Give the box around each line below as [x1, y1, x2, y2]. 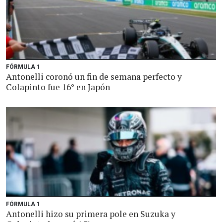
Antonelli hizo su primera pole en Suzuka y [6, 208, 175, 220]
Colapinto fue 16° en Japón [6, 81, 110, 93]
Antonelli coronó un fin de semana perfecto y [6, 71, 182, 82]
